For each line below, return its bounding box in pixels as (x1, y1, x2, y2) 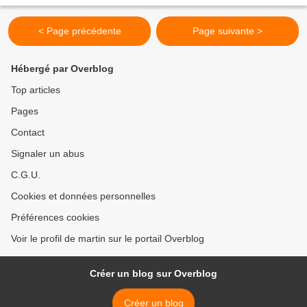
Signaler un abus (11, 148, 84, 159)
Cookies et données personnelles (11, 191, 156, 201)
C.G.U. (11, 169, 40, 180)
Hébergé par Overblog (11, 63, 114, 74)
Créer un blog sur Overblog (90, 268, 217, 279)
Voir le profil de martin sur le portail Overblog (11, 233, 204, 244)
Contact (11, 127, 45, 138)
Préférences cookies (11, 212, 99, 223)
